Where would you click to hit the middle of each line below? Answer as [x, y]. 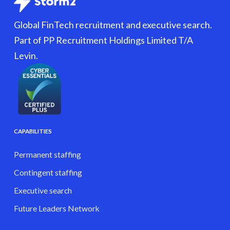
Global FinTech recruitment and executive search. [113, 25]
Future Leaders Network [56, 209]
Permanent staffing [47, 155]
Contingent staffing [48, 173]
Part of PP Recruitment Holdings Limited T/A [104, 40]
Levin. [26, 56]
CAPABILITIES [33, 131]
